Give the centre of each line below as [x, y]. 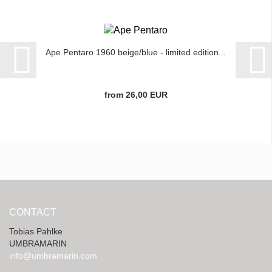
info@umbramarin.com [53, 256]
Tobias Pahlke [36, 231]
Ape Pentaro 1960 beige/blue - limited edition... [136, 52]
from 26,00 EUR [136, 95]
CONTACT [33, 212]
